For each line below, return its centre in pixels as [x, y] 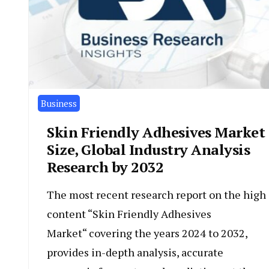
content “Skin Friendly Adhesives [129, 214]
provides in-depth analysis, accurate [135, 252]
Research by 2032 [105, 167]
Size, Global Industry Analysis [148, 150]
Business [59, 104]
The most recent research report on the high [156, 195]
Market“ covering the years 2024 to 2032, [147, 233]
